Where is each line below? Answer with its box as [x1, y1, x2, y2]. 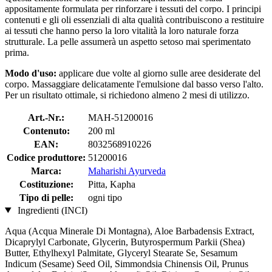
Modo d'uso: [5, 67, 59, 78]
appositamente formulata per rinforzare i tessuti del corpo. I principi [5, 3, 261, 14]
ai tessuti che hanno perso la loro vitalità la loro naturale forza [5, 25, 239, 36]
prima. [5, 47, 29, 58]
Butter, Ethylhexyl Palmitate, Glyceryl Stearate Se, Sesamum [5, 247, 237, 258]
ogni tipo [88, 192, 122, 203]
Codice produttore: [7, 152, 86, 163]
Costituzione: [19, 178, 73, 189]
